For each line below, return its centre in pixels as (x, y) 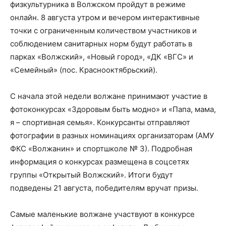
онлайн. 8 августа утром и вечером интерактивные (105, 17)
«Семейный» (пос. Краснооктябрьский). (84, 70)
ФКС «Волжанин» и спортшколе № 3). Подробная (101, 149)
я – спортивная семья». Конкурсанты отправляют (100, 122)
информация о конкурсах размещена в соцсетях (100, 162)
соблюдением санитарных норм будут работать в (101, 44)
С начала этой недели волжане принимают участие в (109, 96)
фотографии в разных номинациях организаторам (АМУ (112, 135)
